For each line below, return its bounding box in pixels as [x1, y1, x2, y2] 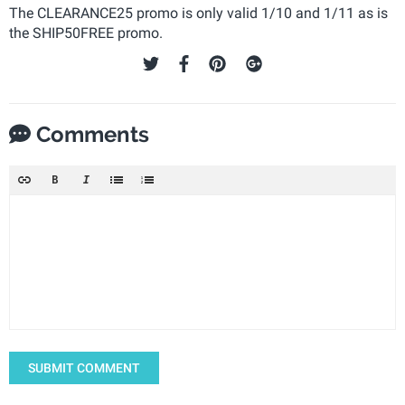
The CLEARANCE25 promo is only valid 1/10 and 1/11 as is [9, 4, 388, 22]
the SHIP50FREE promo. [9, 24, 163, 42]
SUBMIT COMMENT [28, 360, 140, 375]
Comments [31, 120, 149, 147]
